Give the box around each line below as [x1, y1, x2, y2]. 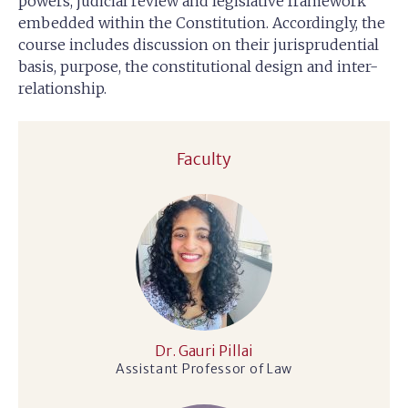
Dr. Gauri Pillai [155, 342, 253, 360]
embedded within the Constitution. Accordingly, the [18, 14, 385, 32]
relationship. [18, 79, 107, 97]
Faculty [177, 148, 231, 169]
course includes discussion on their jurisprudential [18, 36, 379, 54]
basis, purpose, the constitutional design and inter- [18, 57, 378, 76]
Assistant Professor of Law [115, 361, 293, 377]
